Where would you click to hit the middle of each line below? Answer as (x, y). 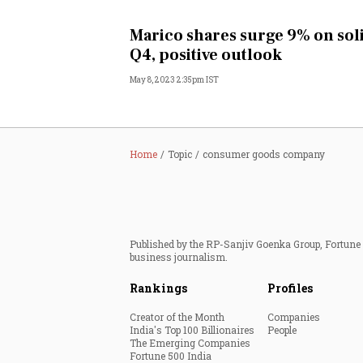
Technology (216, 187)
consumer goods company (264, 154)
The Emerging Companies (190, 343)
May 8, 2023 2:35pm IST (174, 80)
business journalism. (179, 257)
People (282, 330)
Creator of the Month (177, 317)
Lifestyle (208, 268)
